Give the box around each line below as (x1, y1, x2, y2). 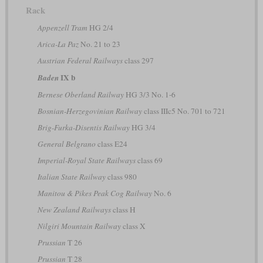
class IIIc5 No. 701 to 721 (141, 105, 225, 116)
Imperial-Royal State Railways (37, 154, 136, 166)
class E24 (95, 138, 127, 149)
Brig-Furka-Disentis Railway (37, 122, 130, 133)
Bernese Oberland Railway (37, 89, 124, 100)
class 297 (122, 55, 154, 66)
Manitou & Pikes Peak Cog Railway (37, 187, 152, 198)
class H (110, 204, 136, 215)
